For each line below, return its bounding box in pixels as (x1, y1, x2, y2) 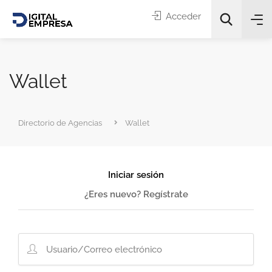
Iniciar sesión (108, 169, 164, 180)
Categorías (27, 141, 69, 152)
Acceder (163, 11, 201, 22)
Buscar (113, 180, 147, 192)
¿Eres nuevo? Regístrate (84, 189, 188, 200)
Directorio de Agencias (18, 118, 102, 127)
